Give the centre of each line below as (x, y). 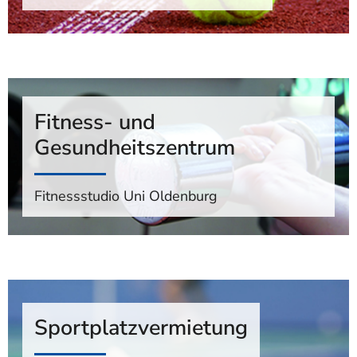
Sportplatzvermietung (141, 328)
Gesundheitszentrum (135, 147)
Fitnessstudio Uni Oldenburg (126, 196)
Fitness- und (95, 122)
